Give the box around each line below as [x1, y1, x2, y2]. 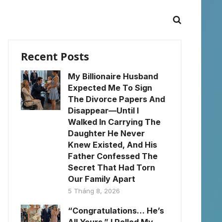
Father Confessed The [68, 151, 158, 161]
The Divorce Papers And [68, 94, 165, 104]
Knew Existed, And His [68, 140, 157, 150]
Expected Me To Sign [68, 83, 152, 93]
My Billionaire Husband [68, 71, 158, 81]
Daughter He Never [68, 128, 145, 138]
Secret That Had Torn [68, 163, 155, 172]
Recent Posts [21, 49, 89, 63]
